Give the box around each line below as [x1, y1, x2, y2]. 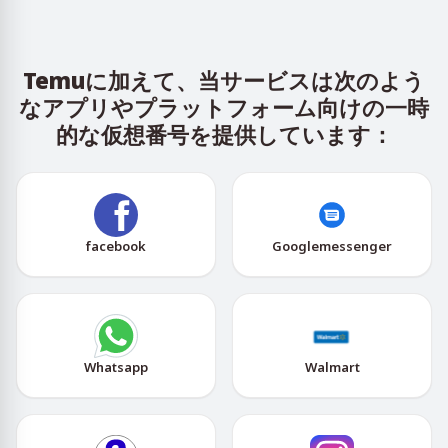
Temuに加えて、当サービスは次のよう [23, 65, 425, 95]
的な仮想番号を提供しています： [55, 119, 393, 149]
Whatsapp [84, 358, 148, 376]
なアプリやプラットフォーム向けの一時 [19, 92, 429, 122]
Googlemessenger [272, 237, 392, 255]
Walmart [304, 358, 360, 376]
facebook [86, 237, 146, 255]
